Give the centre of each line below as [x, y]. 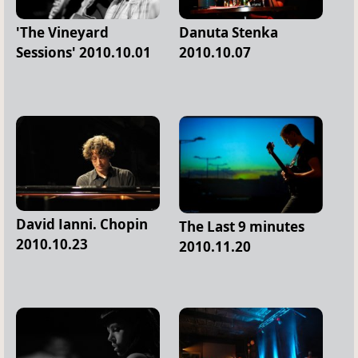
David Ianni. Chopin [82, 225]
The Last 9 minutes [242, 226]
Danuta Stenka [229, 33]
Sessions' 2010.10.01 [84, 53]
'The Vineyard [62, 33]
